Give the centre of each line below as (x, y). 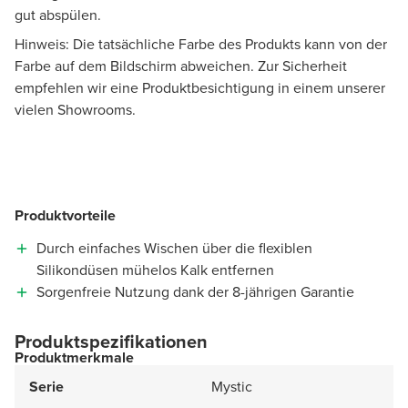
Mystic (232, 386)
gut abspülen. (58, 15)
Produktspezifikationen (111, 341)
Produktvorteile (65, 215)
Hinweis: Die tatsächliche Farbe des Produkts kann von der (201, 44)
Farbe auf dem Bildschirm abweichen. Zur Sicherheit (181, 66)
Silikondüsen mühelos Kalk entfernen (155, 270)
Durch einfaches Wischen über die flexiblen (174, 248)
